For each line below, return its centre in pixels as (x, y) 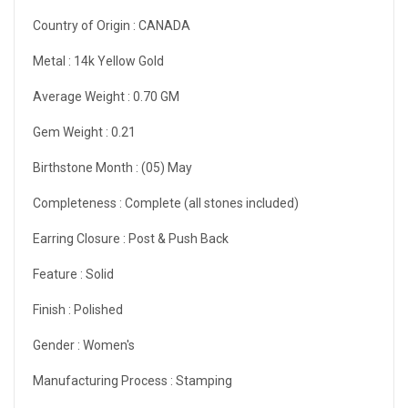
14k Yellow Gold (119, 61)
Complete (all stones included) (212, 203)
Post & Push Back (178, 238)
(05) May (167, 167)
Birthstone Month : (87, 167)
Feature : (59, 274)
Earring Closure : (81, 238)
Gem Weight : (72, 132)
